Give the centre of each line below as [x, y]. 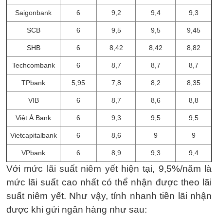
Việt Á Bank [33, 118]
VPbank [33, 153]
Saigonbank [33, 13]
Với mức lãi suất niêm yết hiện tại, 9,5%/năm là [109, 169]
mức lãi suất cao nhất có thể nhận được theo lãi [109, 182]
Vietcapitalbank [33, 135]
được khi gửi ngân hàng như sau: [77, 209]
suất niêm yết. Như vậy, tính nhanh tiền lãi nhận [109, 196]
